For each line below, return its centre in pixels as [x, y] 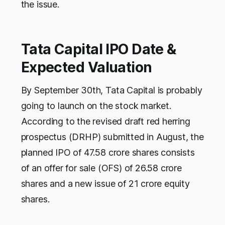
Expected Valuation [86, 68]
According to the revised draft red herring [105, 122]
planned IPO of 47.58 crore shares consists [108, 153]
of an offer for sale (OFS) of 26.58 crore [101, 168]
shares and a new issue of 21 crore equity [105, 184]
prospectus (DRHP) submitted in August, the [112, 137]
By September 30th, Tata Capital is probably [111, 90]
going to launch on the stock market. [96, 106]
